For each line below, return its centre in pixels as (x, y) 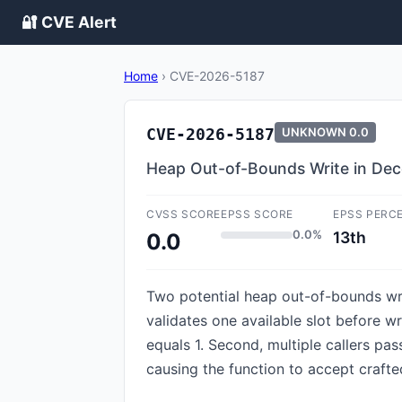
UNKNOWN (314, 132)
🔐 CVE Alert (69, 22)
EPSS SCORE (257, 214)
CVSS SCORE (184, 214)
